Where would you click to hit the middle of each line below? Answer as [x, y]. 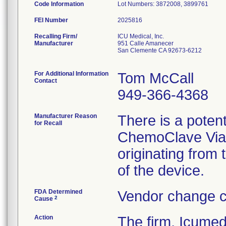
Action [44, 217]
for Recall [48, 123]
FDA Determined [58, 192]
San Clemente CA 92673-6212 [160, 50]
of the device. [161, 171]
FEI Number [51, 20]
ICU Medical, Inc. [141, 36]
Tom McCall [156, 78]
